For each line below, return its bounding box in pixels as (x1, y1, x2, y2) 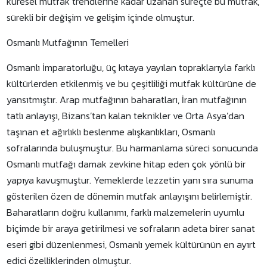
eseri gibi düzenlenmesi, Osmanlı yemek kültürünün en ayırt (7, 237, 256, 252)
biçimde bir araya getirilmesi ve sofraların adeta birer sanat (7, 221, 256, 235)
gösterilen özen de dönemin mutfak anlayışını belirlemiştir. (7, 189, 253, 203)
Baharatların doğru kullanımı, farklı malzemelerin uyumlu (7, 205, 245, 219)
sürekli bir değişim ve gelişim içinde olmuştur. (7, 10, 195, 24)
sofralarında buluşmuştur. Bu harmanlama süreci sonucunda (7, 141, 259, 155)
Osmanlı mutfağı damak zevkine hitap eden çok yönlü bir (7, 157, 246, 171)
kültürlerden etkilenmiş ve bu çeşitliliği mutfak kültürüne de (7, 76, 257, 91)
